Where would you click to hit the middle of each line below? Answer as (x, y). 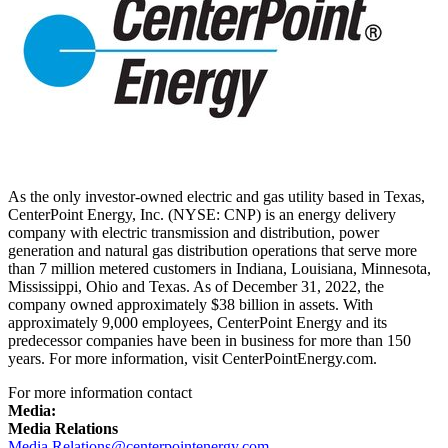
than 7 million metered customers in (122, 268)
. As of (209, 286)
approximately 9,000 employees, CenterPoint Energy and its (197, 322)
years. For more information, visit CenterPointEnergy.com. (192, 358)
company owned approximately (109, 304)
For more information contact (100, 392)
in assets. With (326, 304)
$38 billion (245, 304)
